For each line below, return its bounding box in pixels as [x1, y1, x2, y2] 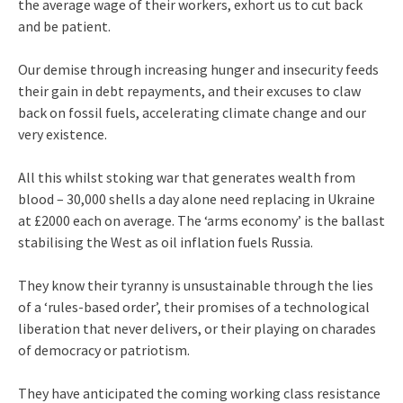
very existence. [18, 124, 107, 143]
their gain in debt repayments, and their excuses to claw [18, 81, 361, 100]
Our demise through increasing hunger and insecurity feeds [18, 59, 379, 78]
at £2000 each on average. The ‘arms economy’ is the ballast [18, 210, 385, 229]
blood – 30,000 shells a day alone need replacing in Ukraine [18, 189, 375, 208]
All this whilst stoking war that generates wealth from [18, 167, 355, 186]
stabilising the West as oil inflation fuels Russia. [18, 232, 313, 251]
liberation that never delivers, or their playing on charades [18, 318, 376, 337]
